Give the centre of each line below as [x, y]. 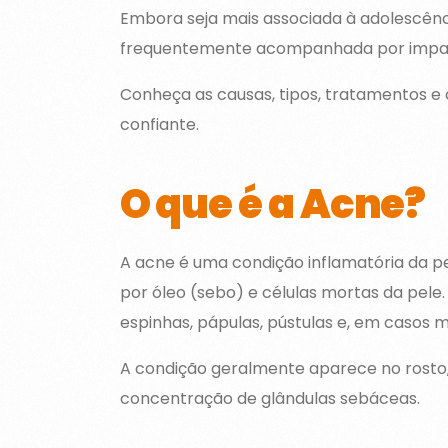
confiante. [159, 124]
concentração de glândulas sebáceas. [269, 398]
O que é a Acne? [272, 203]
